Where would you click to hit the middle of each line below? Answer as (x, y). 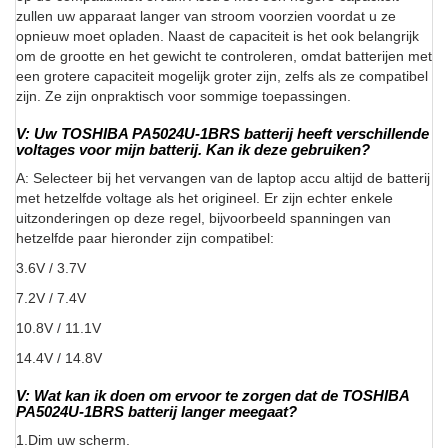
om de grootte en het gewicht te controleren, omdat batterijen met (224, 56)
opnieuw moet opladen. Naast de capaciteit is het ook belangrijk (217, 36)
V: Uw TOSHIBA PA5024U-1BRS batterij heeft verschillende (222, 134)
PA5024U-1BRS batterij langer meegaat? (156, 412)
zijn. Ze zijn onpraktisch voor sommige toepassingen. (183, 96)
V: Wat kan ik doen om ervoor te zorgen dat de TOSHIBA (212, 396)
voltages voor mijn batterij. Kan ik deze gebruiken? (193, 150)
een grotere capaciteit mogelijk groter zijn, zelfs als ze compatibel (222, 76)
